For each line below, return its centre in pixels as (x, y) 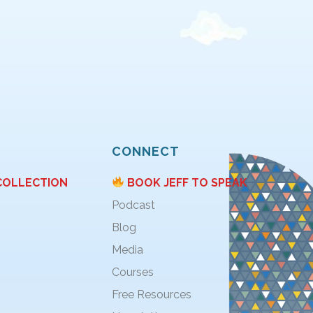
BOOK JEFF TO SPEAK (186, 182)
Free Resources (151, 294)
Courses (132, 272)
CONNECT (145, 151)
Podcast (133, 205)
